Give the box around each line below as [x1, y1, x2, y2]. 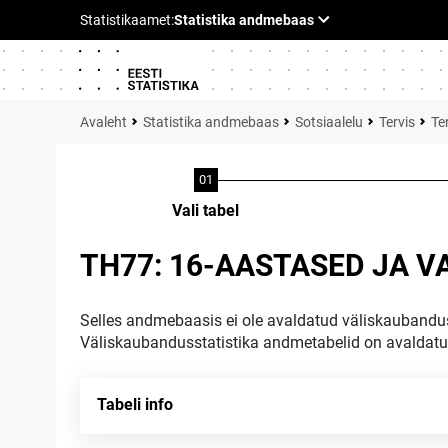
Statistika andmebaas [143, 114, 279, 130]
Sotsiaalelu [295, 114, 363, 130]
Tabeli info [97, 395, 173, 414]
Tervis [379, 114, 415, 130]
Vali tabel [172, 201, 239, 220]
